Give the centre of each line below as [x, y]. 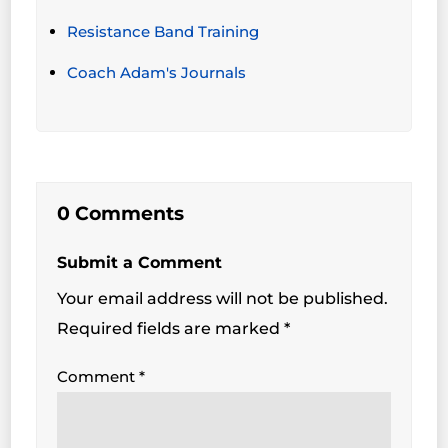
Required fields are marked [171, 329]
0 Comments [121, 214]
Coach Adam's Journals [157, 73]
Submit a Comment [140, 263]
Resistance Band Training [163, 32]
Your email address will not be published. [223, 299]
